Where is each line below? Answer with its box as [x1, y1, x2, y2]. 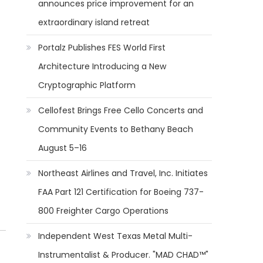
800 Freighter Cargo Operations [38, 205, 169, 217]
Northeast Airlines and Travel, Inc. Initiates [38, 167, 208, 179]
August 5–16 [38, 142, 87, 154]
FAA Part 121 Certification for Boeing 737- [38, 186, 204, 198]
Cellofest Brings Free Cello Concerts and [38, 104, 204, 116]
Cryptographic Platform [38, 79, 136, 91]
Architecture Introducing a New [38, 60, 167, 72]
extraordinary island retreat [38, 16, 150, 28]
